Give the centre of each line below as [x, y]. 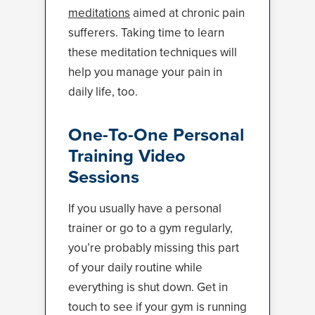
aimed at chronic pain [187, 13]
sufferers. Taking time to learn [146, 33]
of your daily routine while [135, 268]
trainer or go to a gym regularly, [150, 228]
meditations [99, 13]
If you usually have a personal [145, 208]
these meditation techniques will [153, 52]
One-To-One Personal [156, 134]
